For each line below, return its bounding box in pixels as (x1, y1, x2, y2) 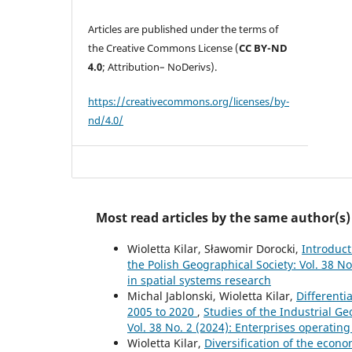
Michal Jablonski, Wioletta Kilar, (127, 288, 296, 303)
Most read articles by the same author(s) (96, 208, 350, 226)
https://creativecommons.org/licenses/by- (88, 93, 290, 108)
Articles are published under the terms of (88, 21, 279, 36)
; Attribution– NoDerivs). (102, 59, 218, 74)
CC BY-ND (239, 40, 288, 55)
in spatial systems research (127, 272, 271, 288)
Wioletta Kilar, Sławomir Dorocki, (127, 240, 302, 256)
